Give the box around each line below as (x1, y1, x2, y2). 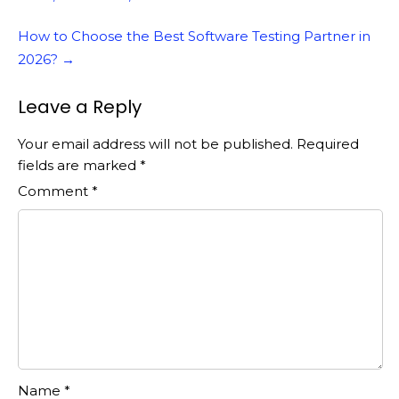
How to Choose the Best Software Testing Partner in (18, 28, 370, 45)
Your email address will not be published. (18, 135, 293, 153)
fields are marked (18, 157, 140, 175)
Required (297, 135, 359, 153)
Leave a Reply (18, 94, 142, 120)
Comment (18, 183, 92, 200)
